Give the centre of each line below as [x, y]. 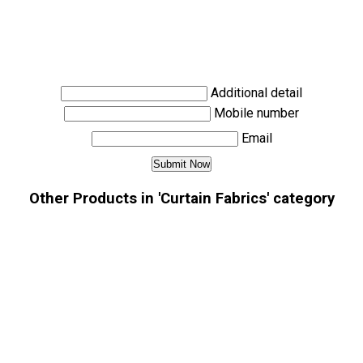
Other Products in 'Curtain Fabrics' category [181, 199]
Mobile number [256, 113]
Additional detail [256, 93]
